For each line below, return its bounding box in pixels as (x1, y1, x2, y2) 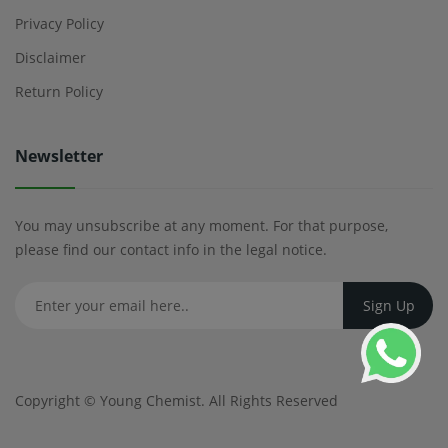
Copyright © (15, 390, 100, 410)
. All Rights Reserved (201, 390, 338, 410)
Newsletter (15, 144, 103, 167)
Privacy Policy (15, 13, 104, 33)
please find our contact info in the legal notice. (15, 239, 327, 259)
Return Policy (15, 81, 103, 101)
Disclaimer (15, 47, 86, 67)
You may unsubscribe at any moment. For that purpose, (15, 215, 388, 235)
